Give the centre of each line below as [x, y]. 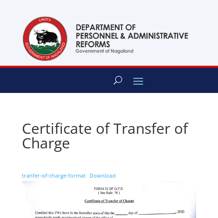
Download [103, 175]
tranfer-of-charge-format [54, 175]
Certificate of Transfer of [105, 128]
